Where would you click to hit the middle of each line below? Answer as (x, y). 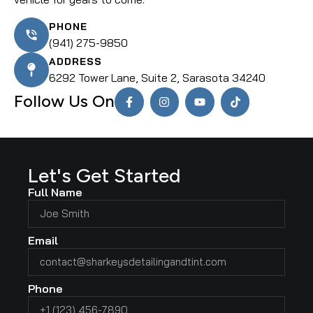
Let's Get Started (104, 175)
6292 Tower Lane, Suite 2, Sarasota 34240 (157, 78)
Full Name (55, 192)
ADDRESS (75, 62)
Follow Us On (64, 101)
